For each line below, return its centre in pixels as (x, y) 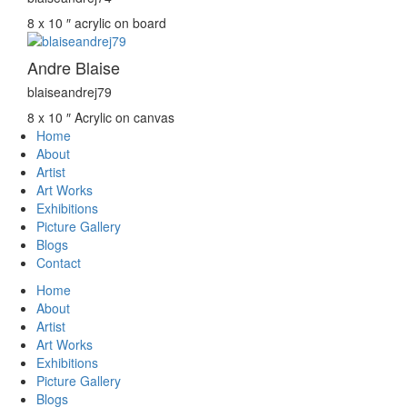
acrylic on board (120, 23)
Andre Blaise (74, 68)
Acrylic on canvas (124, 118)
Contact (59, 263)
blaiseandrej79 (69, 92)
